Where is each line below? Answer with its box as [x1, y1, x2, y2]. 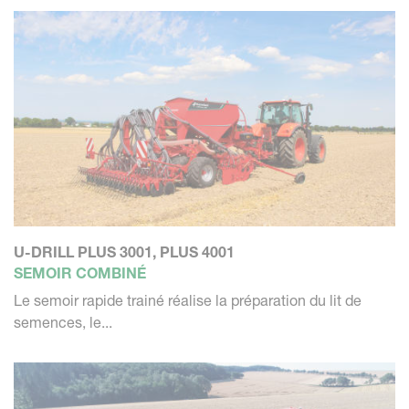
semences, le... [14, 312, 112, 331]
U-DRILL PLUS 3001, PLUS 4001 [14, 242, 235, 261]
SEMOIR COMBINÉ [14, 263, 146, 282]
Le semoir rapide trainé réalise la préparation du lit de [14, 290, 362, 309]
